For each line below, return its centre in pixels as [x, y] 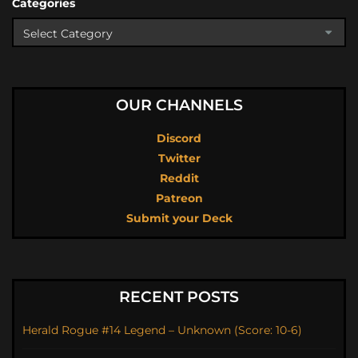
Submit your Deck [179, 219]
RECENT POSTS [179, 297]
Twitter [179, 159]
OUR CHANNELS [179, 105]
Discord [179, 139]
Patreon [179, 199]
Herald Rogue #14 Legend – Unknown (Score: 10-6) [162, 330]
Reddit [179, 179]
